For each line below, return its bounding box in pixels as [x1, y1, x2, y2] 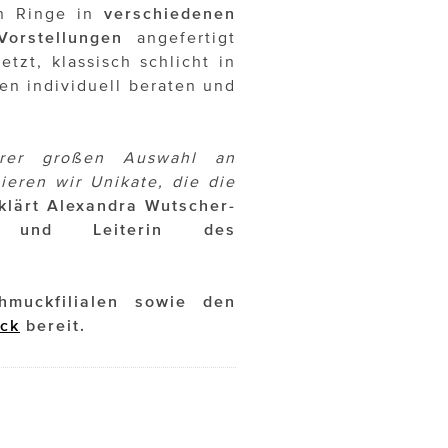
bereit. [20, 316, 86, 335]
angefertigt [123, 28, 237, 47]
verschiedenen [104, 4, 236, 23]
